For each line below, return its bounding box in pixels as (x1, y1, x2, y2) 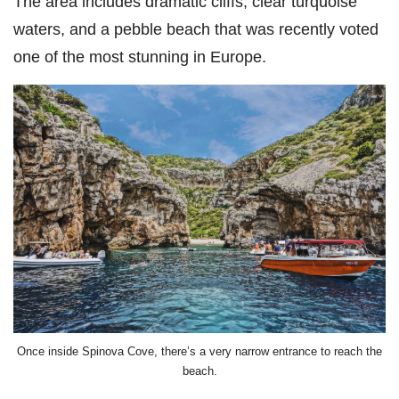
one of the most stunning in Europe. (13, 47, 266, 67)
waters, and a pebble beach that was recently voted (13, 20, 379, 39)
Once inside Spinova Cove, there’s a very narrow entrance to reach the (17, 345, 382, 359)
